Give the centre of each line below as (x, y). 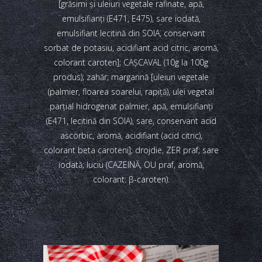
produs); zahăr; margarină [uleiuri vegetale (131, 77)
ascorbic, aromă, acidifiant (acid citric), (131, 135)
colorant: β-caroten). (131, 179)
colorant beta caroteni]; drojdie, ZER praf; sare (131, 150)
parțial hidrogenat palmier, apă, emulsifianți (131, 106)
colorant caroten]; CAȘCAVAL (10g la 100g (131, 62)
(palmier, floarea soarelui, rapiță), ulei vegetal (131, 92)
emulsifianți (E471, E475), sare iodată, (131, 18)
